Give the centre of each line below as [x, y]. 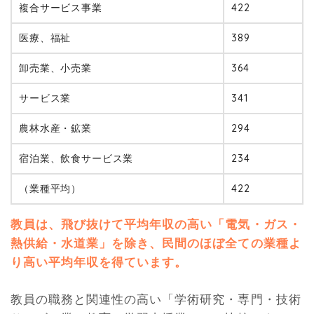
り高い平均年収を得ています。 [99, 261]
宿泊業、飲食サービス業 [76, 158]
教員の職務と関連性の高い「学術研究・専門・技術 [156, 299]
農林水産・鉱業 [55, 128]
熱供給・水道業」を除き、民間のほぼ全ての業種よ [156, 243]
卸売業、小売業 [55, 68]
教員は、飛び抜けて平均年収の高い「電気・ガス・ [156, 224]
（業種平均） [50, 188]
